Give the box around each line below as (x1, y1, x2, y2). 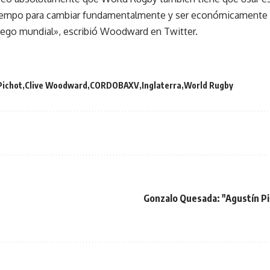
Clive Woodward (25, 80, 87, 90)
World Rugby (184, 80, 233, 90)
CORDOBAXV (90, 80, 139, 90)
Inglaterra (142, 80, 181, 90)
